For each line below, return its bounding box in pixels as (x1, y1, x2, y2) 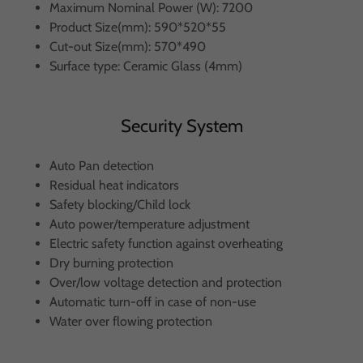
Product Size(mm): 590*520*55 (49, 19, 226, 35)
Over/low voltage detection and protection (49, 275, 282, 290)
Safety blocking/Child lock (49, 197, 194, 212)
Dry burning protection (49, 255, 173, 271)
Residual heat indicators (49, 177, 179, 193)
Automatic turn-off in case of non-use (49, 294, 256, 310)
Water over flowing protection (49, 314, 212, 329)
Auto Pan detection (49, 158, 154, 173)
